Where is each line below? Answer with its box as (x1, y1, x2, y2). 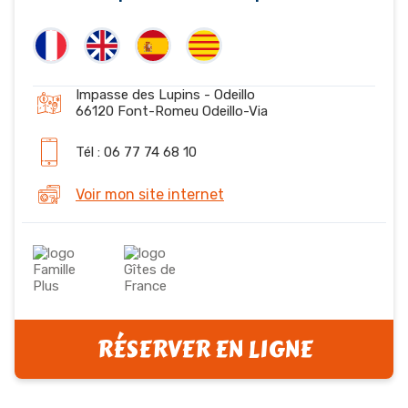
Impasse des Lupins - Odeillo (76, 87, 255, 103)
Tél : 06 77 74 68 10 (76, 144, 197, 160)
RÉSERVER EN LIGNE (96, 331, 312, 367)
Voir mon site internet (76, 185, 224, 203)
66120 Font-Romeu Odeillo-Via (76, 103, 268, 119)
